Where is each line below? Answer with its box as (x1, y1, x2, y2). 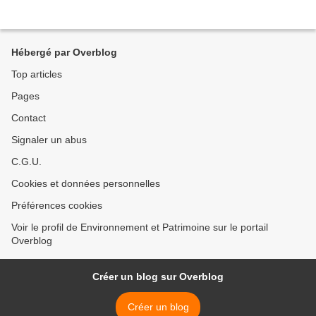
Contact (11, 112, 46, 124)
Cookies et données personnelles (11, 178, 160, 190)
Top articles (11, 68, 62, 80)
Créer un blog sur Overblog (92, 271, 224, 283)
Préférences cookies (11, 200, 102, 212)
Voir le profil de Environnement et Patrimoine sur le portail (11, 221, 268, 233)
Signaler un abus (11, 134, 87, 146)
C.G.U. (11, 156, 42, 168)
